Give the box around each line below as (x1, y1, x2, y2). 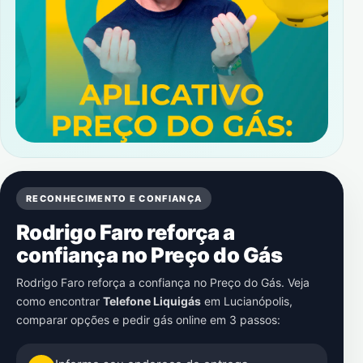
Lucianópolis (224, 294, 289, 308)
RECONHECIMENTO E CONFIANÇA (26, 193, 203, 204)
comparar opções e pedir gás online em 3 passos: (16, 313, 280, 327)
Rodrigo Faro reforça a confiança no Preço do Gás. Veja (16, 275, 310, 289)
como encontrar (16, 294, 103, 308)
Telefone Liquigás (103, 294, 201, 308)
